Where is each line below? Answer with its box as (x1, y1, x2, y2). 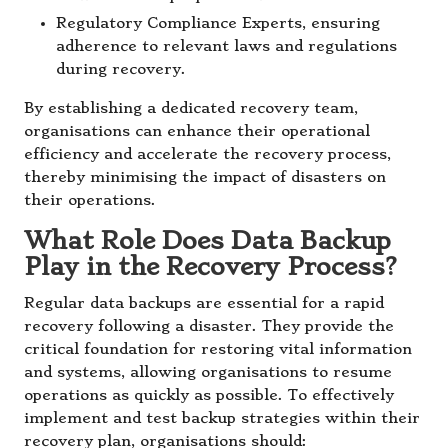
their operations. (24, 192, 156, 210)
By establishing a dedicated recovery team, (24, 100, 358, 118)
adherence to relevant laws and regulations (56, 38, 397, 56)
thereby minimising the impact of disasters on (24, 169, 386, 187)
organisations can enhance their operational (24, 123, 370, 141)
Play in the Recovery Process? (24, 253, 397, 282)
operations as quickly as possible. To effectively (24, 387, 394, 405)
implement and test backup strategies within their (24, 410, 420, 428)
